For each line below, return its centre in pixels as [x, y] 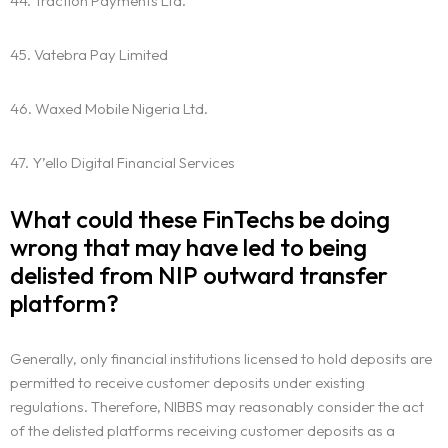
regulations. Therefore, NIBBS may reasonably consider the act [217, 407]
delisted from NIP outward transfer [199, 275]
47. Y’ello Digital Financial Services [122, 163]
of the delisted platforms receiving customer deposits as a [202, 431]
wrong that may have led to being [188, 247]
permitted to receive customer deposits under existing [187, 383]
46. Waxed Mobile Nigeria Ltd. [109, 109]
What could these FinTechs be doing [200, 219]
